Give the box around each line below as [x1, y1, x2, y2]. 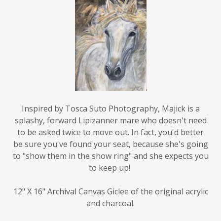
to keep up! [89, 150, 132, 162]
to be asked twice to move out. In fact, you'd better [17, 115, 204, 126]
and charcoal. [86, 186, 135, 197]
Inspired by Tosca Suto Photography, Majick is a [21, 91, 200, 103]
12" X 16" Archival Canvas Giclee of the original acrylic [13, 174, 208, 185]
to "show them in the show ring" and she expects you [12, 139, 209, 150]
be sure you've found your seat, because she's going [13, 127, 208, 138]
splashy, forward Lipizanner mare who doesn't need [14, 103, 207, 114]
